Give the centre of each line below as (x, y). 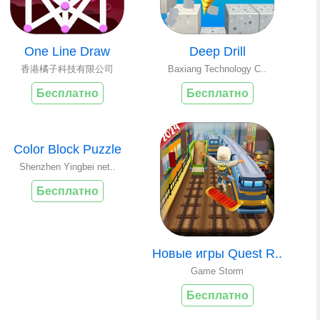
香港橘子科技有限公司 (67, 69)
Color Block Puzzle (67, 149)
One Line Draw (67, 51)
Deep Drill (217, 51)
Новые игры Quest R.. (217, 253)
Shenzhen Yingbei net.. (67, 166)
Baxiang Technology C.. (217, 69)
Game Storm (217, 271)
